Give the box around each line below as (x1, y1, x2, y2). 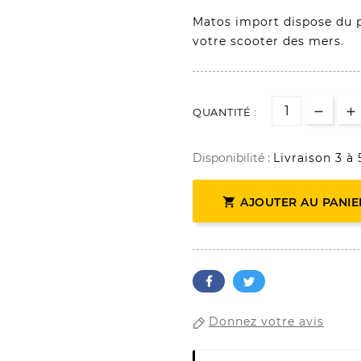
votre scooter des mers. (193, 34, 344, 49)
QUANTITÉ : (193, 106, 256, 119)
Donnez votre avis (209, 314, 324, 330)
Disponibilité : (193, 151, 273, 166)
